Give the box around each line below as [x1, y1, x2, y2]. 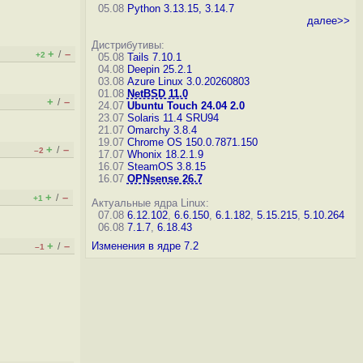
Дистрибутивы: [91, 39, 164, 51]
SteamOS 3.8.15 [126, 160, 206, 173]
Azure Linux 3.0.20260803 [126, 75, 250, 88]
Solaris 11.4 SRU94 [126, 112, 219, 124]
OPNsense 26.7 [126, 173, 203, 185]
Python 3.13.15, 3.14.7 [126, 2, 234, 15]
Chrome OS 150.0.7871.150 [126, 136, 258, 148]
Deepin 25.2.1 [126, 63, 192, 75]
